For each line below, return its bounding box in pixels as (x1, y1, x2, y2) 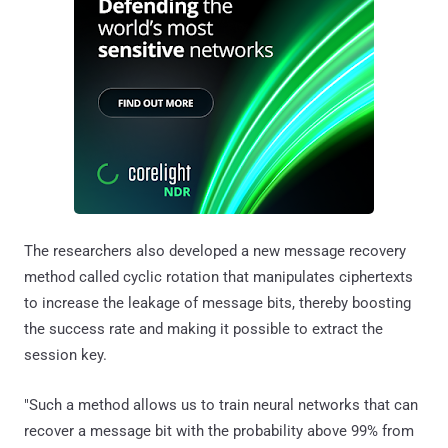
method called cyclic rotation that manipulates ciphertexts (24, 267, 413, 286)
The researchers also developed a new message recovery (24, 241, 406, 260)
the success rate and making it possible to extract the (24, 319, 383, 338)
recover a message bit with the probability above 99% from (24, 421, 414, 440)
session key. (24, 345, 107, 364)
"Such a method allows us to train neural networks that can (24, 395, 418, 414)
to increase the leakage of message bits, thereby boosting (24, 293, 411, 312)
